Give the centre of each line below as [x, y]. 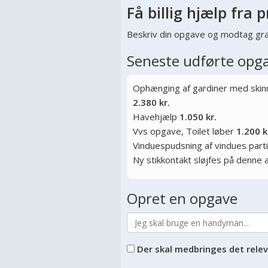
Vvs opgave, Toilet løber [185, 131]
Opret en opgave [182, 198]
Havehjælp [156, 117]
